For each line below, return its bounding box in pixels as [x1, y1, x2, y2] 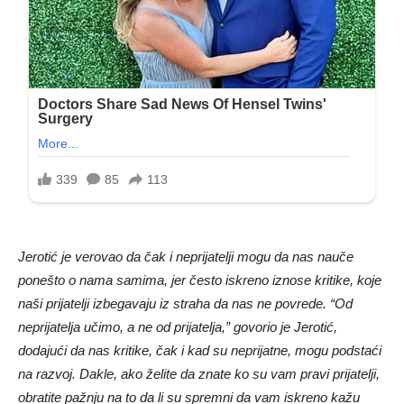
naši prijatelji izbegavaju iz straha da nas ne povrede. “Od [18, 296, 353, 312]
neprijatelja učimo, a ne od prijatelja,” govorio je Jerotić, [18, 319, 337, 335]
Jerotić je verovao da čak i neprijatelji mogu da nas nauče [18, 249, 353, 265]
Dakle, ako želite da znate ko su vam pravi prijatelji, [79, 366, 380, 382]
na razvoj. [18, 366, 79, 382]
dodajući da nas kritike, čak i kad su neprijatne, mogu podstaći [18, 343, 381, 359]
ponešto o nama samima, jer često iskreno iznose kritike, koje [18, 272, 381, 289]
